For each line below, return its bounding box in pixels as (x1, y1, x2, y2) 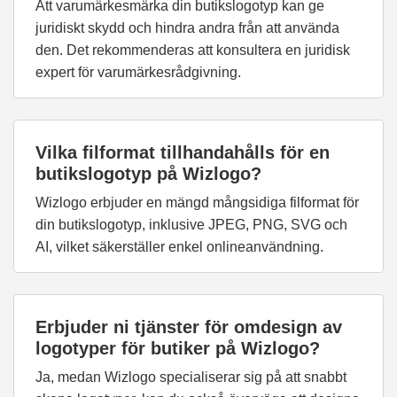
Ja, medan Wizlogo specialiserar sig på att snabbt (35, 370, 346, 385)
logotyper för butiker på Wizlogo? (35, 339, 320, 358)
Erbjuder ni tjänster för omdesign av (35, 317, 342, 337)
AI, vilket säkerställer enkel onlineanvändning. (35, 239, 323, 254)
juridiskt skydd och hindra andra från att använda (35, 20, 339, 35)
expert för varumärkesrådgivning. (35, 65, 241, 80)
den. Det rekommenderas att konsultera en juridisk (35, 43, 350, 58)
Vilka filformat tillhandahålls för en (35, 143, 330, 162)
